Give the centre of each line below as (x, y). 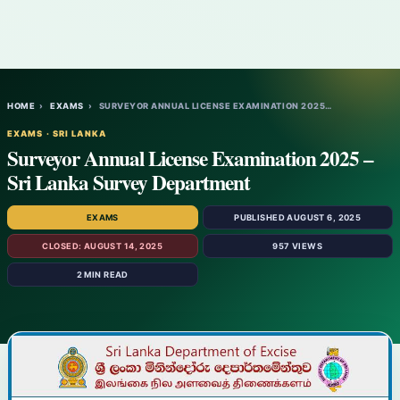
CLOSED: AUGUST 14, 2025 (103, 246)
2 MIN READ (102, 275)
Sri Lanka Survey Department (129, 182)
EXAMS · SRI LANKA (57, 133)
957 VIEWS (298, 246)
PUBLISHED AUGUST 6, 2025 (298, 217)
